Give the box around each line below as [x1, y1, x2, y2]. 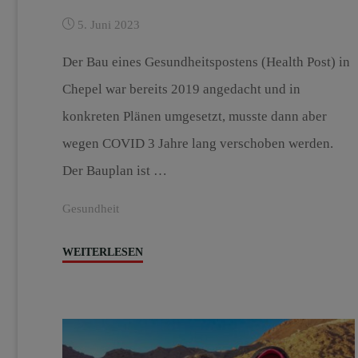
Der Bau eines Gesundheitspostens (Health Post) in [62, 54, 350, 70]
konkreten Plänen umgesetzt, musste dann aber [62, 109, 327, 125]
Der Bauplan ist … [62, 163, 167, 179]
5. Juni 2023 [77, 18, 140, 32]
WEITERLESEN [62, 245, 143, 258]
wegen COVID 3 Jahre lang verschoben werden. [62, 136, 333, 152]
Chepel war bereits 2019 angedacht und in [62, 82, 300, 97]
